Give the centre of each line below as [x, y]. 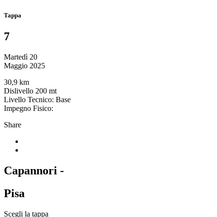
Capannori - [34, 171]
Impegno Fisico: [29, 108]
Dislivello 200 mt [30, 91]
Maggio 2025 [24, 66]
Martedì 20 [21, 57]
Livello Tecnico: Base [37, 100]
